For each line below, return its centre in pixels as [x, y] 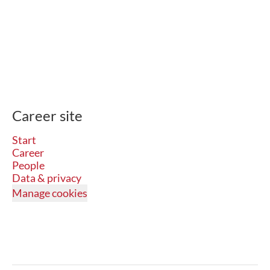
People [28, 165]
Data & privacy [47, 178]
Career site [47, 115]
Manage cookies [50, 193]
